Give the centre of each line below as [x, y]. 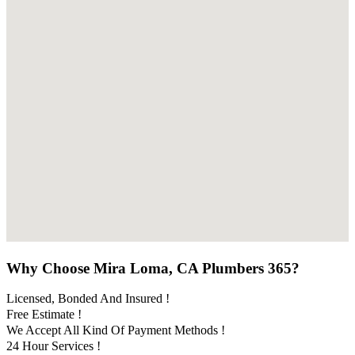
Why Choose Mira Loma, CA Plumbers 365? [153, 268]
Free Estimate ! [44, 315]
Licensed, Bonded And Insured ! [88, 299]
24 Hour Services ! [53, 346]
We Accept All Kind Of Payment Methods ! [116, 330]
